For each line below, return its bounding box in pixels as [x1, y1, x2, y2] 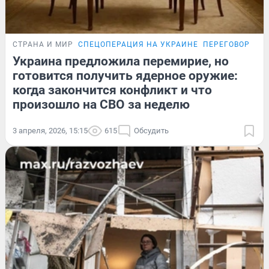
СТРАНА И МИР [13, 40, 73, 49]
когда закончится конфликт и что [13, 83, 212, 98]
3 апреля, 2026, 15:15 [13, 126, 88, 136]
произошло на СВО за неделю [13, 97, 190, 112]
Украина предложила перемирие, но [13, 54, 229, 69]
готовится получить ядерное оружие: [13, 68, 238, 83]
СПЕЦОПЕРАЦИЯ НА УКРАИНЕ [78, 40, 198, 49]
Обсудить [134, 126, 169, 136]
